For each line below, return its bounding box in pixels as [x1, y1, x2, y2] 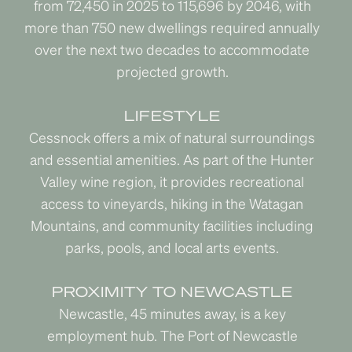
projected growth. [115, 62, 229, 80]
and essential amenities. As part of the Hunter [30, 150, 314, 168]
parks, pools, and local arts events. [65, 238, 279, 256]
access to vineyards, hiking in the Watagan [41, 194, 303, 212]
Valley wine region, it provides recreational [40, 172, 304, 190]
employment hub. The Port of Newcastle [46, 326, 298, 344]
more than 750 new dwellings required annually [24, 18, 320, 36]
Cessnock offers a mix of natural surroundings [29, 128, 315, 146]
